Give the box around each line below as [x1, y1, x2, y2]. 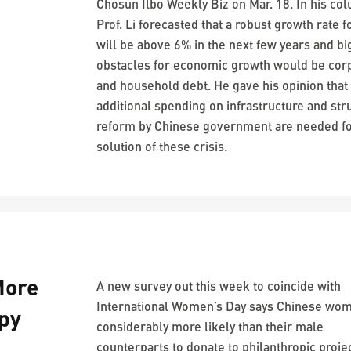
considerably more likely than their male [96, 319, 324, 334]
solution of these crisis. [96, 139, 228, 154]
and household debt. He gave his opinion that [96, 78, 349, 92]
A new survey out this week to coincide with [96, 278, 342, 293]
